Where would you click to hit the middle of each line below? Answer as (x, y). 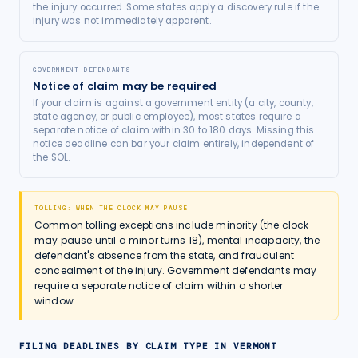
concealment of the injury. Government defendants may (176, 270)
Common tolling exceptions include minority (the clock (172, 225)
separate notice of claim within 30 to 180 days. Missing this (174, 130)
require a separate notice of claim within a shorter (159, 286)
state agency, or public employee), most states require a (167, 117)
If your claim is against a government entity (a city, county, (173, 103)
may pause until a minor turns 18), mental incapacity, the (177, 240)
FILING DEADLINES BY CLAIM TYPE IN (126, 346)
